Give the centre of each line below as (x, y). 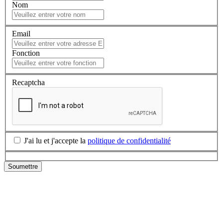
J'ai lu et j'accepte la (56, 141)
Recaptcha (28, 82)
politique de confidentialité (129, 141)
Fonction (26, 53)
